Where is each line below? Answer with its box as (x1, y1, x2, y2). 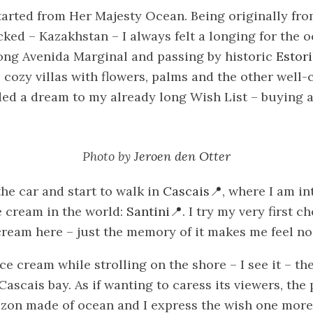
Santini (126, 203, 170, 220)
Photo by (82, 147, 134, 164)
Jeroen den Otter (134, 147, 231, 164)
